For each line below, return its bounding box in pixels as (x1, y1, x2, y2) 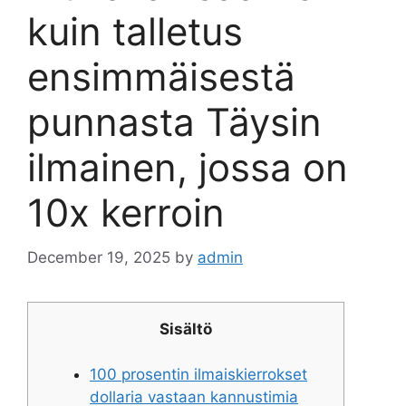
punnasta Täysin (27, 99, 322, 145)
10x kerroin (27, 189, 225, 236)
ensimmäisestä (27, 53, 295, 100)
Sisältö (159, 319, 212, 338)
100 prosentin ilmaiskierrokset (90, 365, 307, 383)
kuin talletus (27, 8, 243, 54)
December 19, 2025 (27, 247, 170, 266)
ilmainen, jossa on (27, 144, 348, 190)
